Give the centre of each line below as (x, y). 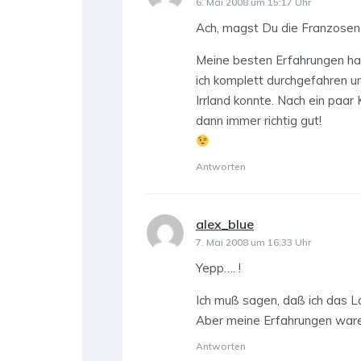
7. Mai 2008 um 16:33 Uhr (253, 243)
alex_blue (225, 224)
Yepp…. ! (218, 268)
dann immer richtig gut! (259, 121)
